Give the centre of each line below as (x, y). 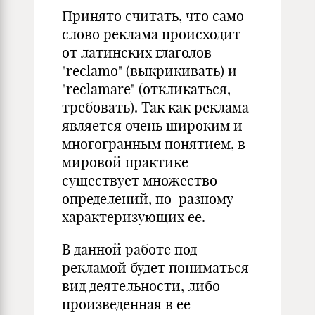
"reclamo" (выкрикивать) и (149, 71)
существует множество (140, 180)
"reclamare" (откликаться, (146, 89)
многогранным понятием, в (154, 144)
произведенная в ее (126, 304)
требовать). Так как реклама (155, 107)
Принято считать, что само (153, 16)
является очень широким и (152, 126)
